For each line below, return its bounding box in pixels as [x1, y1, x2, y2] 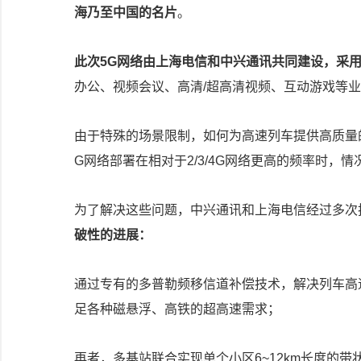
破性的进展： [74, 228, 151, 242]
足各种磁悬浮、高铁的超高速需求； [74, 302, 280, 316]
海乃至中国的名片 [74, 6, 177, 19]
